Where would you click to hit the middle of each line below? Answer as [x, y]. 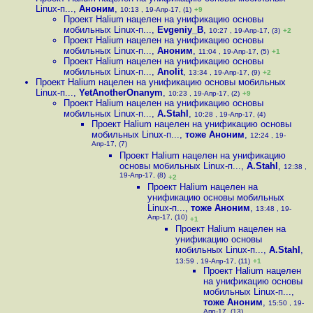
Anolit [170, 72]
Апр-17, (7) [109, 145]
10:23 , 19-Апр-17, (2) [204, 93]
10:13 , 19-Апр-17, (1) [156, 9]
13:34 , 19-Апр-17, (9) [224, 72]
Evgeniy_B [180, 30]
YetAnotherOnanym [121, 93]
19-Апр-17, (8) [143, 176]
